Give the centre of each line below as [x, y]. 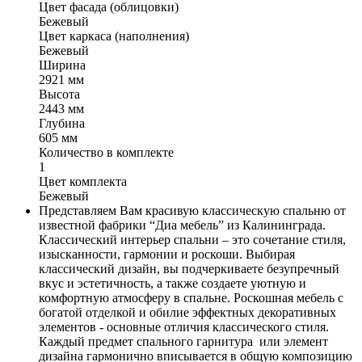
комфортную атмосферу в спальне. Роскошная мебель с [191, 297]
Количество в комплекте [106, 152]
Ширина [62, 65]
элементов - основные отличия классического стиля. [184, 326]
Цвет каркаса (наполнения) [114, 36]
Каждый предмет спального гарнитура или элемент [183, 341]
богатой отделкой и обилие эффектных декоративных [187, 312]
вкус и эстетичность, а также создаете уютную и [173, 283]
